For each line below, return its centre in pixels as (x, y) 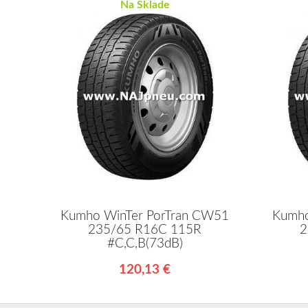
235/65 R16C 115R (145, 230)
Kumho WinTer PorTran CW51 (145, 216)
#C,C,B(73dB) (145, 243)
